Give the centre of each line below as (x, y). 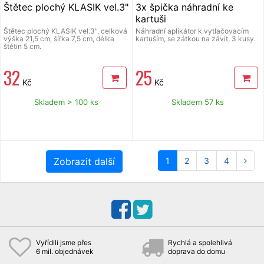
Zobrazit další (84, 161)
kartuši (151, 19)
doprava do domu (197, 251)
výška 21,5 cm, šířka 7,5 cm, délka (59, 38)
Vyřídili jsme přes (64, 242)
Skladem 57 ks (198, 102)
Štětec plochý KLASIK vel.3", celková (65, 31)
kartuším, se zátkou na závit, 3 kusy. (195, 38)
